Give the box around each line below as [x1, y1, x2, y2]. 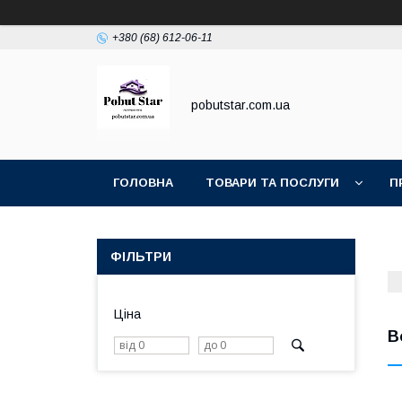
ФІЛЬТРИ [110, 249, 171, 264]
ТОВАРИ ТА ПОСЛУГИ [205, 176, 339, 189]
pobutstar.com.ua [191, 97, 290, 112]
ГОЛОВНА [113, 176, 173, 189]
